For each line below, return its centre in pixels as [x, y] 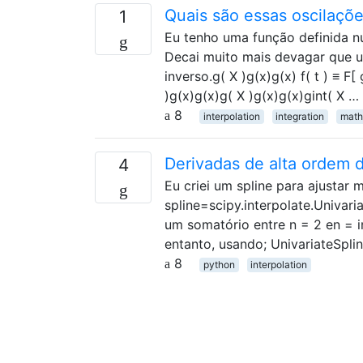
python [219, 264]
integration [300, 116]
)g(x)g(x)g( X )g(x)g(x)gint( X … [262, 95]
